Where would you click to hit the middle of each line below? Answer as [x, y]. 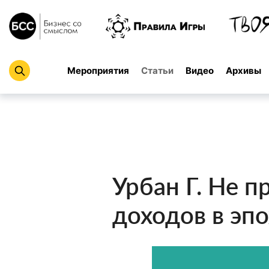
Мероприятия [98, 70]
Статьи [157, 70]
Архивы [243, 70]
